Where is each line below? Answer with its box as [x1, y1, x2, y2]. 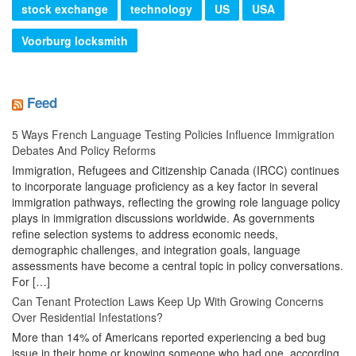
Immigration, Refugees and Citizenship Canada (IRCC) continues [12, 161, 339, 178]
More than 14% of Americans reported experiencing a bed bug [12, 328, 326, 345]
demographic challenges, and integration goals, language [12, 241, 300, 257]
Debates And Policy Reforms [12, 141, 156, 158]
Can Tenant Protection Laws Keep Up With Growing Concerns [12, 292, 323, 309]
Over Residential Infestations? [12, 308, 163, 325]
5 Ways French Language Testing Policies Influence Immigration [12, 126, 335, 142]
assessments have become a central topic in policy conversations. [12, 257, 343, 273]
